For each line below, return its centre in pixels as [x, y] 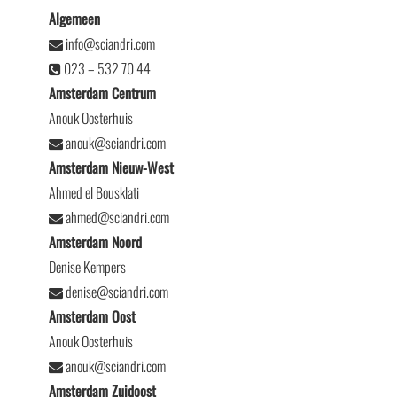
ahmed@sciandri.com [116, 217]
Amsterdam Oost [92, 316]
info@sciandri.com [109, 43]
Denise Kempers [87, 267]
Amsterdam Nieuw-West [111, 167]
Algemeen [74, 19]
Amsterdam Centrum [102, 93]
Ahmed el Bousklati [93, 192]
